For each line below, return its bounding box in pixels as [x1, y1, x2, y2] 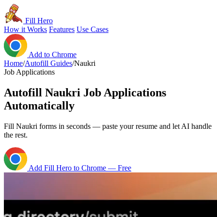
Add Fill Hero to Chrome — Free [27, 163, 131, 172]
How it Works [4, 25, 47, 33]
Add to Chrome [27, 50, 77, 59]
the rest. [4, 130, 28, 139]
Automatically [4, 99, 75, 112]
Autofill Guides [25, 59, 72, 67]
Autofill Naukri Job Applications [4, 86, 166, 99]
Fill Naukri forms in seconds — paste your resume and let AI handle [4, 122, 212, 130]
